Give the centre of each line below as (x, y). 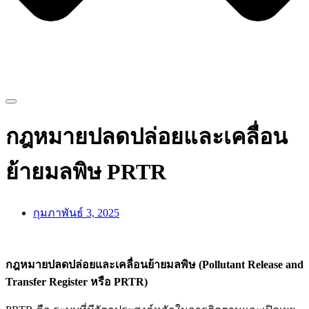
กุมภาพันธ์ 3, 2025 (76, 212)
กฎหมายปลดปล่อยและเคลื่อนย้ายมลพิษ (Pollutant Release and (154, 264)
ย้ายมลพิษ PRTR (86, 172)
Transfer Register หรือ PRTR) (77, 281)
